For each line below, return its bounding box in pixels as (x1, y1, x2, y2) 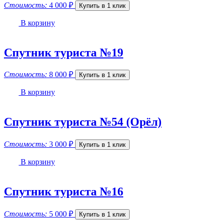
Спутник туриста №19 (4, 46, 123, 59)
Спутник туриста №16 (4, 185, 123, 198)
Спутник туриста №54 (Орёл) (4, 115, 162, 129)
